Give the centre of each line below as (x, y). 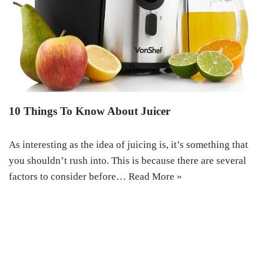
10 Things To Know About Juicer (90, 111)
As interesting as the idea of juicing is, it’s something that (128, 145)
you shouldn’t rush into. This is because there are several (128, 161)
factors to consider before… (69, 176)
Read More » (155, 176)
